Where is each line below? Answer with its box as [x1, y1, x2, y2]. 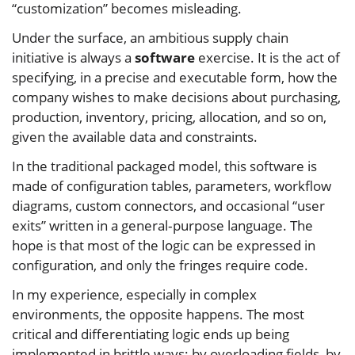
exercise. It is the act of [195, 48, 340, 67]
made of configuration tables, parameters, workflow [12, 177, 331, 196]
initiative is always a [12, 48, 135, 67]
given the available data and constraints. [12, 128, 258, 147]
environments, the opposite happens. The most [12, 305, 304, 324]
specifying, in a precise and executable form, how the [12, 68, 338, 87]
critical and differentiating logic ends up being [12, 325, 289, 344]
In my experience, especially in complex [12, 285, 257, 304]
